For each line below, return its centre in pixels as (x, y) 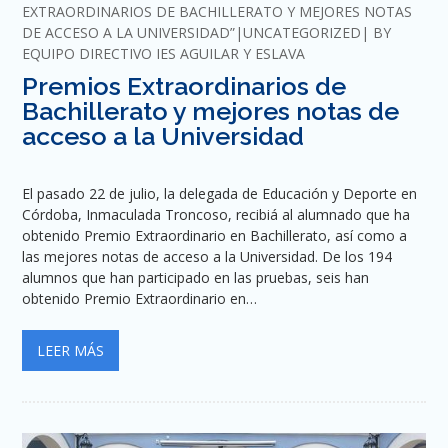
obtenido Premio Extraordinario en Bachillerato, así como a (215, 235)
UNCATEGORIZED (302, 32)
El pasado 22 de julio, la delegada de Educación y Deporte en (220, 193)
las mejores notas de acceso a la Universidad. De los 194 (207, 256)
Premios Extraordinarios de (184, 85)
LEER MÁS (71, 350)
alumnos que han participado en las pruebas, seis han (196, 277)
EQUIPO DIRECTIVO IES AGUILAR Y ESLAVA (164, 53)
